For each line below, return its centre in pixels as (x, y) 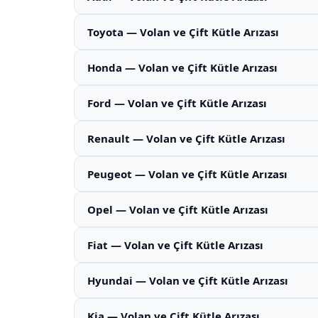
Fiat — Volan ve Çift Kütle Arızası (175, 245)
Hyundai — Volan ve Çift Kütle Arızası (188, 280)
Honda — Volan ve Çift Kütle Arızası (182, 67)
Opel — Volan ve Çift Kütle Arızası (178, 209)
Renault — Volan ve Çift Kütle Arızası (186, 138)
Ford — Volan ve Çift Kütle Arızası (177, 103)
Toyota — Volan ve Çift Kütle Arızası (183, 32)
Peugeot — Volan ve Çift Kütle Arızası (187, 174)
